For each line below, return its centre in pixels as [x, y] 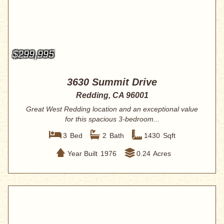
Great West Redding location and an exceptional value [112, 109]
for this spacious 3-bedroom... [112, 119]
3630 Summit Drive [112, 82]
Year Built [82, 153]
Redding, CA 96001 [112, 95]
